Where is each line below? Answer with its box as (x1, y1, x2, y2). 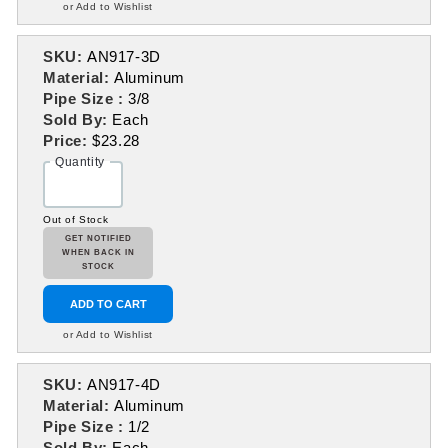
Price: (43, 132, 93, 150)
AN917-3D (87, 48, 161, 66)
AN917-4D (87, 376, 161, 394)
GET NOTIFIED (64, 234, 132, 244)
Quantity (55, 155, 105, 170)
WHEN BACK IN (61, 248, 135, 258)
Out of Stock (43, 214, 109, 226)
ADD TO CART (69, 298, 147, 311)
